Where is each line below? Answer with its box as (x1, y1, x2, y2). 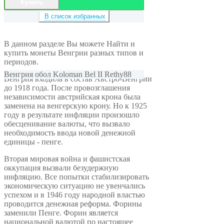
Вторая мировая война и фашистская (4, 154, 130, 163)
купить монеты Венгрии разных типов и (4, 48, 143, 57)
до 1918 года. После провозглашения (4, 83, 130, 92)
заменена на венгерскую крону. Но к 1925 (4, 101, 147, 110)
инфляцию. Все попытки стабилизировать (4, 172, 149, 181)
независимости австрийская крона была (4, 92, 140, 101)
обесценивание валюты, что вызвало (4, 119, 130, 128)
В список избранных (44, 12, 105, 20)
